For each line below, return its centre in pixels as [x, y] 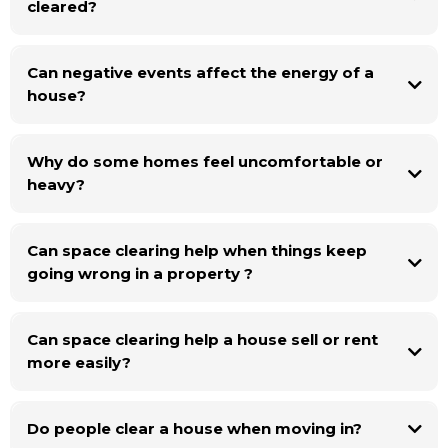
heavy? [55, 184]
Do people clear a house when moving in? [194, 428]
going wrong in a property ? [139, 273]
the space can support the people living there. [142, 13]
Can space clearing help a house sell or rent [202, 339]
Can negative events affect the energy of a [200, 72]
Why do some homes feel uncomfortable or [204, 161]
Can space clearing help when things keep [196, 250]
